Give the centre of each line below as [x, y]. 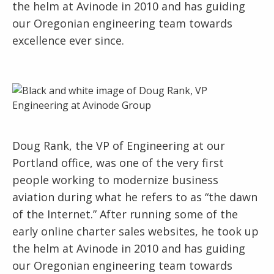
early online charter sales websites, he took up [135, 231]
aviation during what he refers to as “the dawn [135, 197]
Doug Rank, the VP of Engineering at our [119, 146]
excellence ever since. [68, 40]
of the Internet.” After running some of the [125, 214]
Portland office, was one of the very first [118, 163]
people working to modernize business [115, 180]
